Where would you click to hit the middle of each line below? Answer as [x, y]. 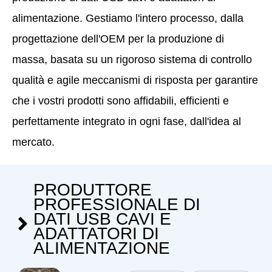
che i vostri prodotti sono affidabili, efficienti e [121, 101]
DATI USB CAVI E [102, 219]
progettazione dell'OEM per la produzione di [118, 39]
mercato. [33, 142]
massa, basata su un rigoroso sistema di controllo [132, 60]
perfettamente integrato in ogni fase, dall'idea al [127, 122]
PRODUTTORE [93, 190]
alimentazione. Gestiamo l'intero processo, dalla [128, 19]
